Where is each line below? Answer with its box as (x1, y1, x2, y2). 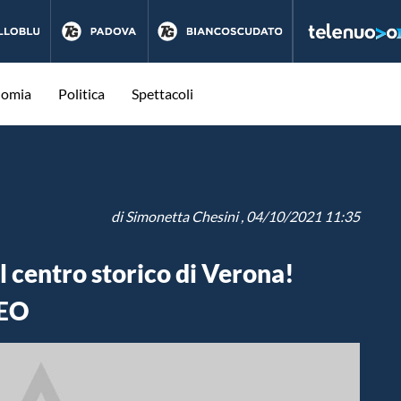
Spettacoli (132, 85, 193, 102)
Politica (58, 85, 105, 102)
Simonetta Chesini (125, 208, 238, 225)
